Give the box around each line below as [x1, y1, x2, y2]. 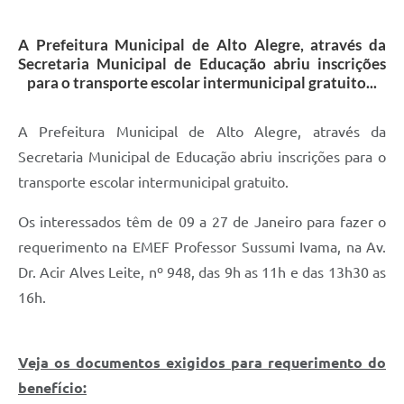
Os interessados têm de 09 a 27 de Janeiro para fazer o [18, 214, 386, 231]
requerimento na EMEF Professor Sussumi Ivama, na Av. [18, 239, 386, 256]
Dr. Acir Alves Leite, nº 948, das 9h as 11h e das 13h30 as [18, 264, 386, 281]
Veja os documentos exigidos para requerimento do [18, 354, 386, 372]
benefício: [18, 380, 87, 397]
